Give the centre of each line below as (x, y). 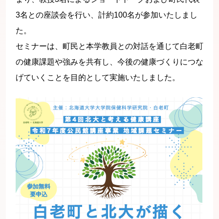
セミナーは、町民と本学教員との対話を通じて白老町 (109, 46)
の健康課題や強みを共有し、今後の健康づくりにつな (109, 62)
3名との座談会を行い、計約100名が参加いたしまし (107, 15)
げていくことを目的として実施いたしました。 (98, 77)
